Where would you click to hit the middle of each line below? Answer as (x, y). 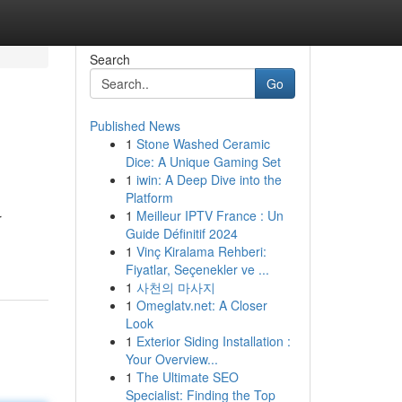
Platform (149, 197)
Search (109, 59)
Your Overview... (171, 359)
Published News (135, 126)
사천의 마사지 (175, 287)
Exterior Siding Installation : (213, 341)
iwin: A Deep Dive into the (209, 179)
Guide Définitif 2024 (181, 233)
